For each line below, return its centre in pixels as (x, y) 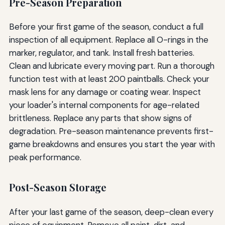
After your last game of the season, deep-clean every (111, 212)
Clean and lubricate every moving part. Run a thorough (111, 66)
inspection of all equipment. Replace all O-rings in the (108, 40)
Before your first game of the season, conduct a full (106, 27)
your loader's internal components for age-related (104, 105)
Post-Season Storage (58, 188)
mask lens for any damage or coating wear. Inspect (105, 92)
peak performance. (45, 157)
